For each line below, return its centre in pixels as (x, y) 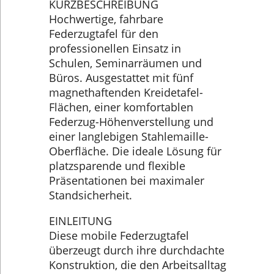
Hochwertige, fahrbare (106, 19)
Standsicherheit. (91, 195)
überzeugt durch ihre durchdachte (137, 250)
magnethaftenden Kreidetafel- (126, 93)
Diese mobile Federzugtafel (119, 235)
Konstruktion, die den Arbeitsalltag (138, 265)
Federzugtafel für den (104, 34)
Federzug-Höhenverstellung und (131, 122)
